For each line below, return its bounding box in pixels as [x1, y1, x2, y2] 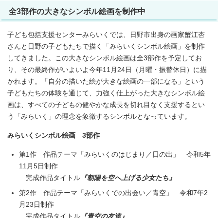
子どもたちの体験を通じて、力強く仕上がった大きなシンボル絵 [7, 90, 205, 97]
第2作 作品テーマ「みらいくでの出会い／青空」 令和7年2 [19, 189, 208, 197]
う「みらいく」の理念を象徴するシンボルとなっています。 [7, 113, 191, 120]
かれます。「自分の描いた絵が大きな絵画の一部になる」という [7, 78, 205, 85]
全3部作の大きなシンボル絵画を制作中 [9, 7, 145, 16]
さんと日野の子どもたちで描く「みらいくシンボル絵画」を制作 [7, 43, 205, 50]
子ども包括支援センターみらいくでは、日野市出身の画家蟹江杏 [7, 31, 205, 38]
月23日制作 [19, 201, 54, 208]
